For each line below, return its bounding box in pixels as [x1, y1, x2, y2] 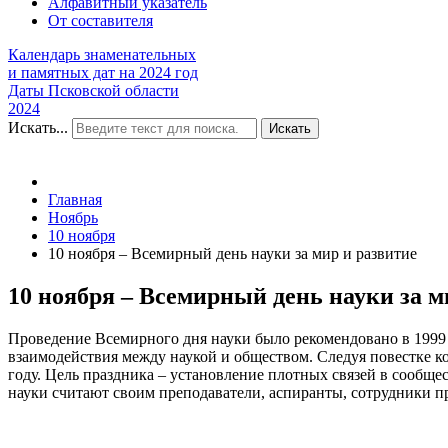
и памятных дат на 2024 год [8, 63, 198, 81]
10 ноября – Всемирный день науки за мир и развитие [48, 244, 417, 262]
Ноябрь [48, 208, 98, 226]
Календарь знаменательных [8, 45, 196, 63]
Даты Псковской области [8, 81, 179, 99]
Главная [48, 190, 102, 208]
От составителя [48, 11, 153, 29]
